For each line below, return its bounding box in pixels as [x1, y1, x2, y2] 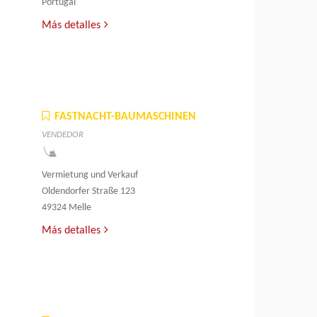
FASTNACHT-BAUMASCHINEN [54, 111, 197, 123]
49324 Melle [42, 202, 92, 214]
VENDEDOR [42, 130, 84, 140]
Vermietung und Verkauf [42, 170, 139, 181]
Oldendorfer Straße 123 [42, 186, 136, 197]
